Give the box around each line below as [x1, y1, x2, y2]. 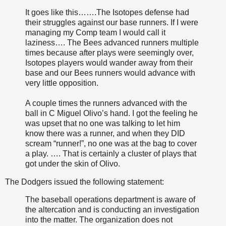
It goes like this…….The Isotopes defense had [25, 8, 189, 17]
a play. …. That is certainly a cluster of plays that [25, 149, 196, 158]
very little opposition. [25, 78, 98, 87]
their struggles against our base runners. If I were [25, 18, 198, 27]
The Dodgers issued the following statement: [5, 177, 164, 186]
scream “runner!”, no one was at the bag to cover [25, 139, 197, 148]
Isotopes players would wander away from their [25, 58, 193, 67]
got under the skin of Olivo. [25, 159, 120, 168]
